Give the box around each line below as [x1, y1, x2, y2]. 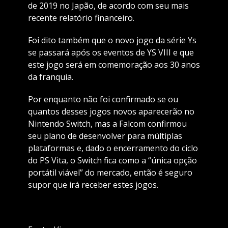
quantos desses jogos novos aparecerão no [27, 106, 194, 118]
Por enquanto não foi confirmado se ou [27, 94, 178, 105]
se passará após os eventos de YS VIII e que [27, 47, 194, 59]
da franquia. [27, 71, 73, 83]
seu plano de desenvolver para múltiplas [27, 130, 182, 142]
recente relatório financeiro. [27, 12, 134, 24]
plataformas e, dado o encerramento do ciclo [27, 142, 198, 154]
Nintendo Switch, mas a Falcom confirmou [27, 118, 187, 130]
